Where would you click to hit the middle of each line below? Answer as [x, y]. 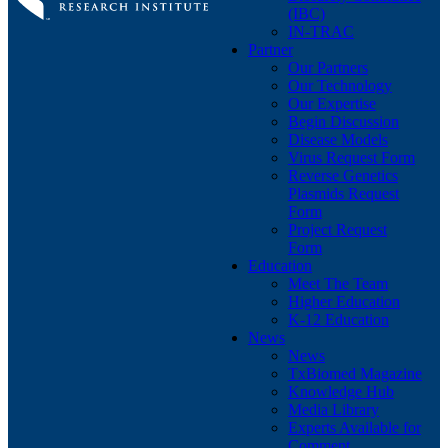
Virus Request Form [351, 158]
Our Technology [340, 86]
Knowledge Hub [341, 392]
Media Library [333, 410]
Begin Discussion [343, 122]
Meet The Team [338, 284]
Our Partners [328, 68]
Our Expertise [332, 104]
